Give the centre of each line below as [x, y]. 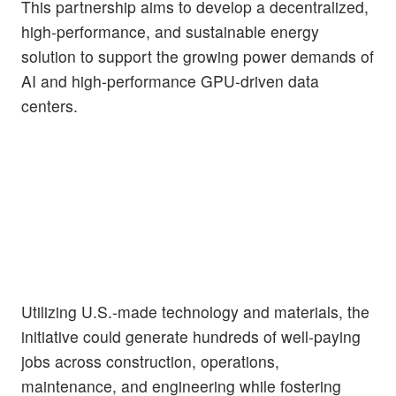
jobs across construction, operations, [150, 361]
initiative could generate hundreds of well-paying [191, 336]
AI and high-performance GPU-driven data [170, 80]
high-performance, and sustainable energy [170, 31]
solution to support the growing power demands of [198, 56]
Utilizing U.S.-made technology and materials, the [195, 311]
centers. [49, 105]
